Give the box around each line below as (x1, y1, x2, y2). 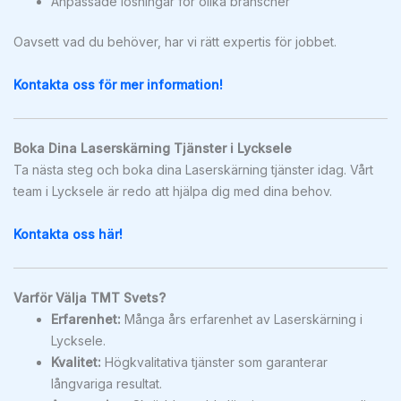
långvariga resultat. (51, 375, 162, 391)
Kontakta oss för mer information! (13, 77, 223, 92)
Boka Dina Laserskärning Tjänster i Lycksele (13, 140, 292, 156)
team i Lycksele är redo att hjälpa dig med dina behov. (13, 183, 332, 199)
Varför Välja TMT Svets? (13, 289, 166, 305)
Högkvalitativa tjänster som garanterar (101, 354, 328, 370)
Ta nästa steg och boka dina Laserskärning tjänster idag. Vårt (13, 161, 373, 177)
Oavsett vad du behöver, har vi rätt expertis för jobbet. (13, 33, 337, 49)
